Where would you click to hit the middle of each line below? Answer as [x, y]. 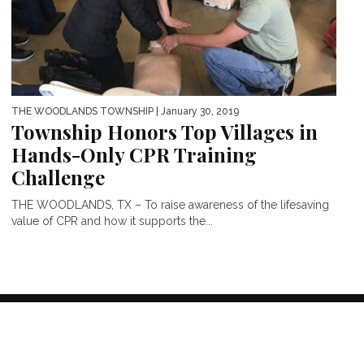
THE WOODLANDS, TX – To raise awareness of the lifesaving [170, 204]
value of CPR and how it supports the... [112, 221]
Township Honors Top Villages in [165, 131]
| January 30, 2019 [196, 111]
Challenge [58, 177]
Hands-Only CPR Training [134, 154]
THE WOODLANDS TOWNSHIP [82, 111]
